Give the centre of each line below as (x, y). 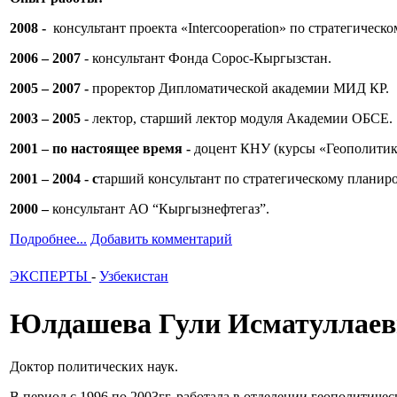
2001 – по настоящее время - (102, 149)
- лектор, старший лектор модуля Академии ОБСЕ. (238, 119)
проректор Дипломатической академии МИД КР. (241, 89)
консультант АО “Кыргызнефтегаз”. (161, 209)
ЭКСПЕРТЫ (51, 276)
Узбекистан (134, 276)
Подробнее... (48, 239)
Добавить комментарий (161, 239)
